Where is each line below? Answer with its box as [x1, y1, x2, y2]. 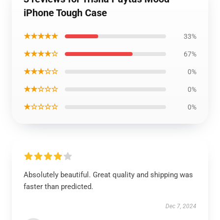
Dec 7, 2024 [165, 203, 196, 210]
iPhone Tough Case [24, 7, 107, 19]
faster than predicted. [24, 182, 93, 191]
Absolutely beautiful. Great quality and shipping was [24, 170, 193, 179]
